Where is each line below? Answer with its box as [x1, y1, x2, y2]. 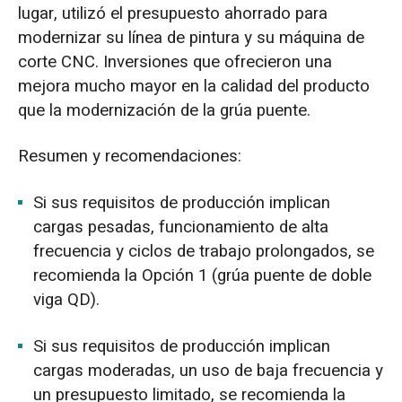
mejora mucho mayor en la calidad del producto [17, 73, 370, 99]
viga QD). [33, 287, 100, 313]
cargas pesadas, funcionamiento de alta [33, 214, 329, 240]
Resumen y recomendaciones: [17, 144, 241, 170]
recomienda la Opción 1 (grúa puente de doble [33, 263, 372, 289]
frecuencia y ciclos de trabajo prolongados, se [33, 239, 375, 265]
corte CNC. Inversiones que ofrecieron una [17, 48, 332, 74]
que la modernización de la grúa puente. [17, 97, 315, 123]
